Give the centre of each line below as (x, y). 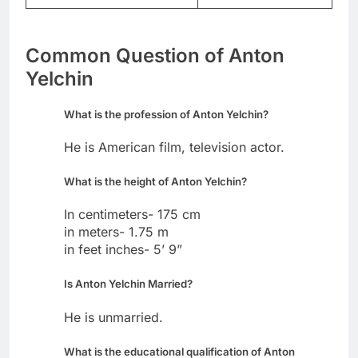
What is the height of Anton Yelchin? (155, 182)
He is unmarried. (113, 317)
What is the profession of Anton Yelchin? (166, 114)
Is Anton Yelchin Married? (128, 284)
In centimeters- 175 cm (132, 215)
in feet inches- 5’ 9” (123, 250)
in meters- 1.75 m (116, 232)
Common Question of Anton (155, 55)
